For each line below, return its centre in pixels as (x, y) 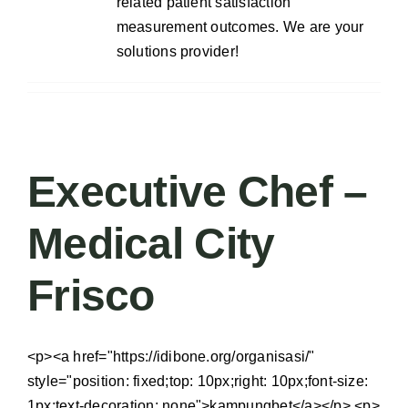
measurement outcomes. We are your (240, 26)
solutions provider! (178, 51)
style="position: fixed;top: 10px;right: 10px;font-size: (198, 381)
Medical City (151, 243)
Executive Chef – (198, 191)
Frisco (91, 295)
